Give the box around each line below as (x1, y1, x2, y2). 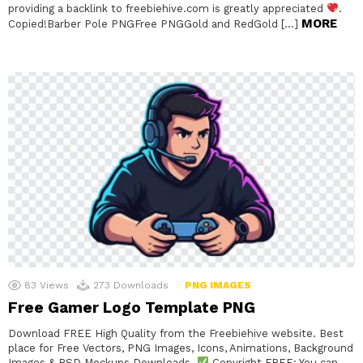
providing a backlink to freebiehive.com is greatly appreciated (8, 2, 327, 15)
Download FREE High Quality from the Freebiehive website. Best (8, 327, 344, 340)
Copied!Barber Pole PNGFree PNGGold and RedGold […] (8, 17, 301, 30)
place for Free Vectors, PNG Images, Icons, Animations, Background (8, 341, 353, 354)
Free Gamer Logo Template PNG (8, 297, 255, 317)
